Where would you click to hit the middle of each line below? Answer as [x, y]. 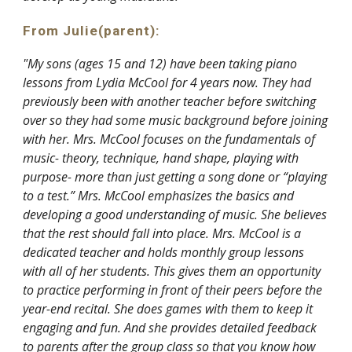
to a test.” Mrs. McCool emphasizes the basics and [159, 195]
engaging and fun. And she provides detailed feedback [170, 327]
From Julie [61, 30]
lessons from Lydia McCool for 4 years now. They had [167, 82]
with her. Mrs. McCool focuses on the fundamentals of [169, 139]
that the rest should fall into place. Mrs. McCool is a [162, 233]
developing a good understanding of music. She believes [175, 214]
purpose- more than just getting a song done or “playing [175, 176]
